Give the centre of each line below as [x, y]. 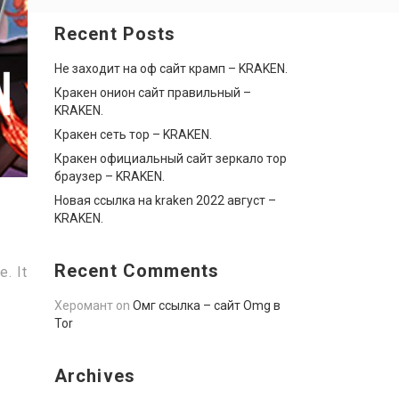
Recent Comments [137, 271]
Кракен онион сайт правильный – [153, 93]
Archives [95, 376]
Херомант [84, 305]
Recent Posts [115, 34]
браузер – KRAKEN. [110, 176]
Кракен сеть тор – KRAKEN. [133, 134]
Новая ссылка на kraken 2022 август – [165, 200]
